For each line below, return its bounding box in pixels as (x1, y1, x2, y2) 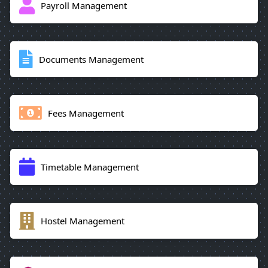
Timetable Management (41, 160, 139, 173)
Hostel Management (41, 214, 124, 227)
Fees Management (48, 106, 124, 119)
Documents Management (39, 53, 144, 65)
